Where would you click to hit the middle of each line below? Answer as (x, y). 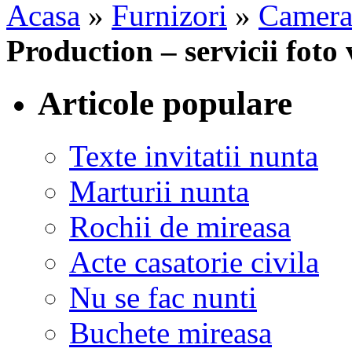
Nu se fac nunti (163, 297)
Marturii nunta (159, 191)
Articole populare (165, 103)
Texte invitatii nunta (194, 156)
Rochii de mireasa (180, 226)
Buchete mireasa (170, 332)
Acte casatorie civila (194, 262)
